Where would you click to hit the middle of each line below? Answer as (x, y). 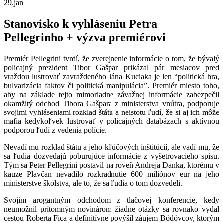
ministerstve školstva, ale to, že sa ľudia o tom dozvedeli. (93, 183)
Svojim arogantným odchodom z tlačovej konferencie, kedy (111, 200)
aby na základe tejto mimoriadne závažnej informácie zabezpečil (111, 94)
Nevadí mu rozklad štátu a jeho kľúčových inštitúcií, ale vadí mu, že (111, 147)
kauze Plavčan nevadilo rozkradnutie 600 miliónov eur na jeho (111, 174)
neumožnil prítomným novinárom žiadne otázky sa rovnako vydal (111, 209)
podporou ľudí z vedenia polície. (55, 130)
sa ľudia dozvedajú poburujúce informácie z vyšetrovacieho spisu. (111, 156)
